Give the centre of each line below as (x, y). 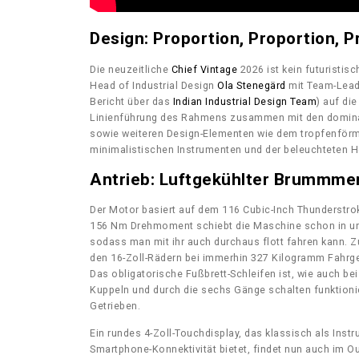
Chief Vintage (204, 69)
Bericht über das (131, 101)
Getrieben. (115, 306)
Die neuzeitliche (131, 69)
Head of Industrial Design (153, 85)
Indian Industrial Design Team (244, 101)
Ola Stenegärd (252, 85)
